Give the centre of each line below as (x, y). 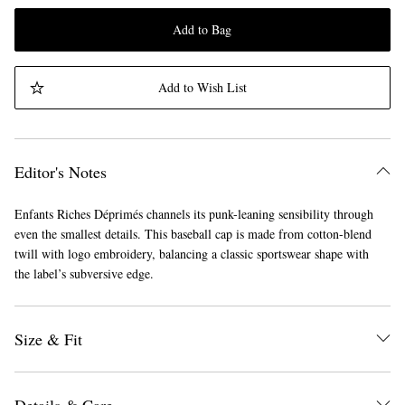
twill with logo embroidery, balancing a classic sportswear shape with (192, 254)
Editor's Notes (61, 172)
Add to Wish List (202, 88)
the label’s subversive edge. (84, 274)
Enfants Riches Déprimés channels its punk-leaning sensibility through (194, 214)
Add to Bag (202, 30)
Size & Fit (48, 339)
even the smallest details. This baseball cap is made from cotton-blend (193, 234)
